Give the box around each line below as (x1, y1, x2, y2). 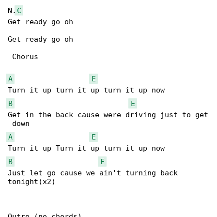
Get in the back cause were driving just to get (8, 110, 208, 120)
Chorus (8, 52, 38, 62)
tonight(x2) (8, 177, 56, 186)
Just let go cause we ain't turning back (8, 169, 182, 178)
